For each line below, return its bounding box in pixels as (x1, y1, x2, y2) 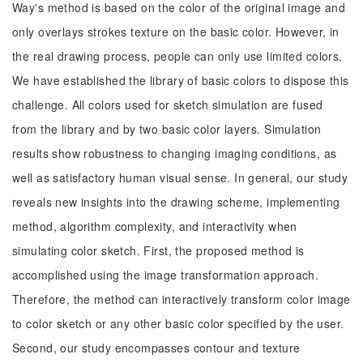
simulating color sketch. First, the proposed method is (12, 242, 305, 258)
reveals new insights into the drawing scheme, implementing (12, 194, 340, 210)
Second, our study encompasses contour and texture (12, 340, 301, 356)
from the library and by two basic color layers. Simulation (12, 121, 322, 137)
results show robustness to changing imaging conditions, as (12, 145, 337, 161)
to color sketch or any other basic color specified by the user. (12, 315, 344, 331)
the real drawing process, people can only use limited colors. (12, 48, 343, 64)
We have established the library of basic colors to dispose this (12, 72, 349, 88)
